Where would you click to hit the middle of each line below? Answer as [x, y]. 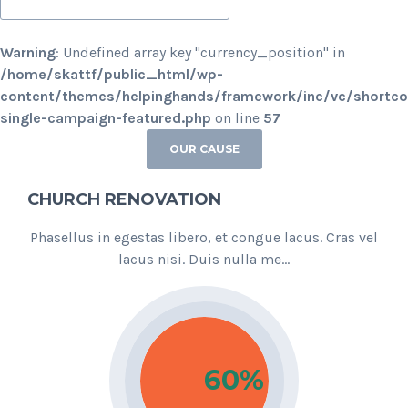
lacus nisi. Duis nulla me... [204, 259]
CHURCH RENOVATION [124, 199]
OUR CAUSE [204, 149]
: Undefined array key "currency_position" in [200, 52]
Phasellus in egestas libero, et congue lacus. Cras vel [204, 237]
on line [237, 118]
